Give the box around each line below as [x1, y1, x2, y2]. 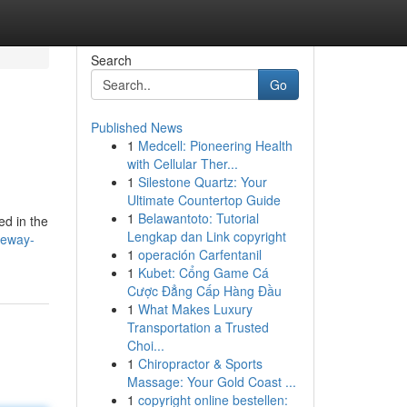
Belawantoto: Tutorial [137, 209, 259, 227]
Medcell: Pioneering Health [137, 136, 293, 154]
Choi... [126, 336, 164, 354]
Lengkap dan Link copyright [126, 227, 286, 245]
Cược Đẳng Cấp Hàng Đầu [126, 282, 282, 300]
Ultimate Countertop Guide [126, 191, 281, 209]
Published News [90, 118, 183, 136]
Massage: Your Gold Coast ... [126, 372, 296, 391]
